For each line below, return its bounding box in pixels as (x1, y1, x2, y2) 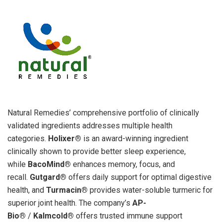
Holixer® (48, 133, 81, 143)
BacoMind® (28, 159, 71, 169)
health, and (7, 185, 46, 195)
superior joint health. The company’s (7, 198, 132, 208)
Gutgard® (30, 172, 66, 182)
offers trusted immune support (74, 211, 182, 221)
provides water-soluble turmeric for (88, 185, 213, 195)
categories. (7, 133, 48, 143)
